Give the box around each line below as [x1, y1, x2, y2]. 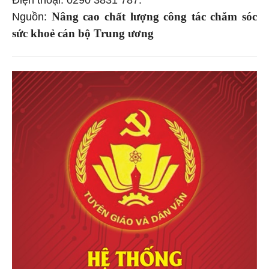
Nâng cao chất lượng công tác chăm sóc [51, 11, 257, 25]
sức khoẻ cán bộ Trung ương [12, 28, 154, 41]
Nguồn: [12, 12, 52, 25]
